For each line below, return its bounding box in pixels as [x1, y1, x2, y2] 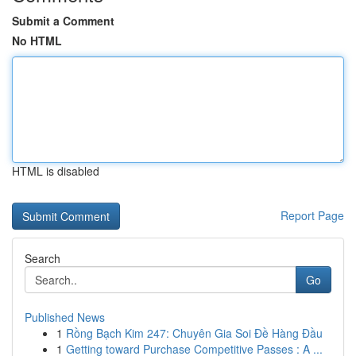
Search [25, 250, 60, 266]
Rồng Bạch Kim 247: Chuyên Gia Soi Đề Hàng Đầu [66, 325, 323, 341]
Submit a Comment [12, 13, 114, 29]
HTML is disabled [12, 163, 99, 179]
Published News [25, 309, 105, 325]
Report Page [281, 207, 344, 223]
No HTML [12, 33, 62, 48]
